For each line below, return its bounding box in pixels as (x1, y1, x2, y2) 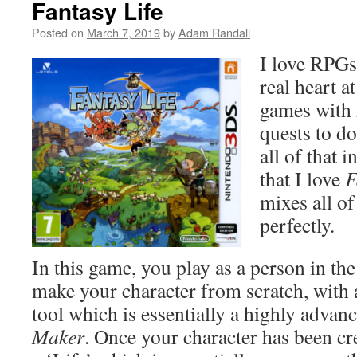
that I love (260, 165, 345, 192)
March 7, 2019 (87, 24, 160, 41)
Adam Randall (178, 24, 250, 41)
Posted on (32, 24, 84, 41)
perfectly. (260, 211, 335, 238)
